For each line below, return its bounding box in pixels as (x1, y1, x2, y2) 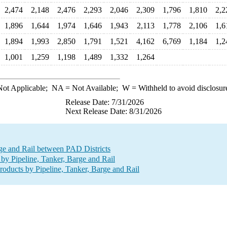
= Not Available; (63, 84, 122, 92)
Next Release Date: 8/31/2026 (65, 107, 162, 116)
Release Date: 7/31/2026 (65, 98, 144, 106)
